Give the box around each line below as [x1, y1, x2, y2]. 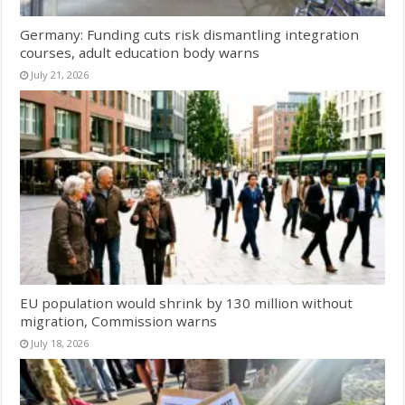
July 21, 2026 [31, 67, 89, 81]
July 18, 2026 [31, 335, 89, 350]
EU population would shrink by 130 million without [20, 293, 353, 312]
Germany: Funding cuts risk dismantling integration [20, 24, 360, 43]
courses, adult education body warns [20, 42, 260, 61]
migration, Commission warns [20, 311, 218, 330]
